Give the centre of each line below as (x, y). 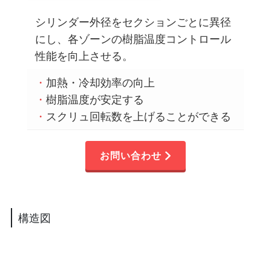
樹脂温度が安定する (95, 100)
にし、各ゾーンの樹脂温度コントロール (133, 39)
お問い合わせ (131, 156)
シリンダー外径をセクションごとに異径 (133, 22)
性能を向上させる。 (84, 56)
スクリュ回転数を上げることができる (139, 116)
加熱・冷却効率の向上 (101, 83)
